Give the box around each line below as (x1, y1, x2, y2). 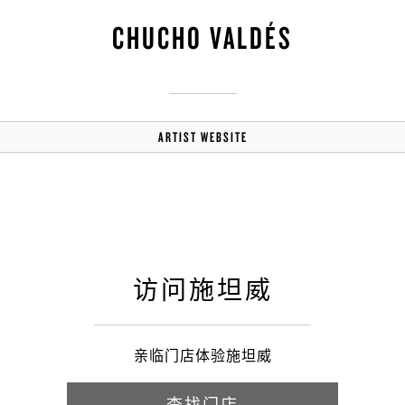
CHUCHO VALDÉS (112, 17, 293, 57)
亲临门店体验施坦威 (133, 345, 272, 366)
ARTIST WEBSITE (157, 128, 248, 146)
